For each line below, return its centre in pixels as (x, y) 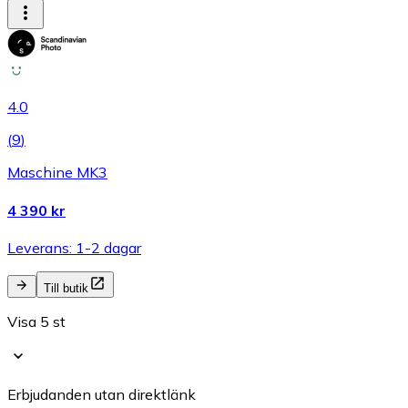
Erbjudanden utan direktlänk (102, 394)
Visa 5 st (36, 321)
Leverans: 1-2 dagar (74, 247)
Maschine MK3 (57, 173)
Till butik (66, 288)
